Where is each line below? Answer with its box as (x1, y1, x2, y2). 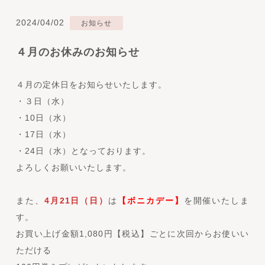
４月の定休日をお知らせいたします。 (15, 80, 167, 90)
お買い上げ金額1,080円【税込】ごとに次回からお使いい (15, 229, 250, 239)
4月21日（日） (44, 196, 109, 206)
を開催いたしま (183, 196, 250, 206)
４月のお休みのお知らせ (15, 46, 140, 59)
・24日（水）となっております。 (15, 146, 151, 156)
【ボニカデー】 (118, 196, 184, 206)
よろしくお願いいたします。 (15, 163, 131, 173)
